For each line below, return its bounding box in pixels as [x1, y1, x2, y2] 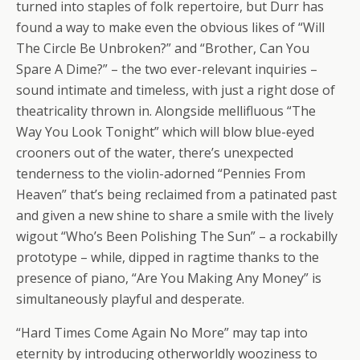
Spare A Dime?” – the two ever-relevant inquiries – [16, 60, 317, 78]
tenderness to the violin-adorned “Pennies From [16, 165, 305, 182]
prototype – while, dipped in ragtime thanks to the [16, 248, 319, 266]
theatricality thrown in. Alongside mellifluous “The [16, 102, 316, 120]
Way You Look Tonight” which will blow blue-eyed [16, 123, 314, 141]
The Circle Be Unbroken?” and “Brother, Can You [16, 39, 309, 57]
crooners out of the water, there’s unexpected [16, 144, 293, 162]
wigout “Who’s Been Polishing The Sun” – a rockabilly [16, 227, 337, 245]
